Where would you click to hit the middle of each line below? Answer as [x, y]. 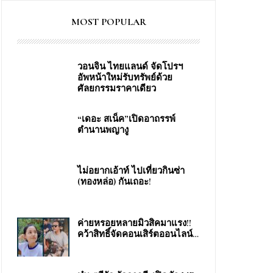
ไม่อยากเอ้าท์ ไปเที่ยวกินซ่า [131, 171]
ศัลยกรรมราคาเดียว [117, 89]
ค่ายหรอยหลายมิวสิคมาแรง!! [134, 223]
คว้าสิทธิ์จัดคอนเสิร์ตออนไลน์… [138, 234]
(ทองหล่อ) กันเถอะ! [114, 182]
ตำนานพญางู [103, 129]
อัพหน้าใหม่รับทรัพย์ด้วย [125, 78]
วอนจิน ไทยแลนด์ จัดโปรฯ [133, 67]
